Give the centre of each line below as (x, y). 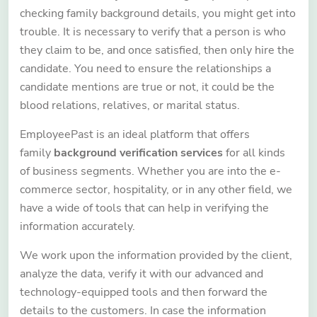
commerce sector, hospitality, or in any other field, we (156, 190)
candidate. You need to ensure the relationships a (145, 69)
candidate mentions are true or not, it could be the (147, 87)
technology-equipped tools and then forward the (144, 292)
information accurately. (79, 226)
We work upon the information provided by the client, (156, 255)
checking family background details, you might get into (158, 13)
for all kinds (254, 153)
